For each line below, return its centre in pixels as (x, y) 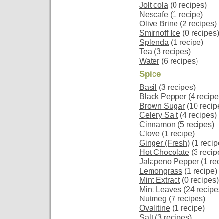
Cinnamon (157, 124)
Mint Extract (160, 180)
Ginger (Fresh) (164, 143)
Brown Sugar (162, 106)
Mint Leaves (160, 189)
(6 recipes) (179, 61)
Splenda (154, 42)
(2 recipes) (197, 24)
